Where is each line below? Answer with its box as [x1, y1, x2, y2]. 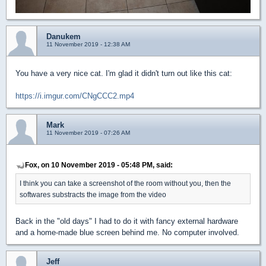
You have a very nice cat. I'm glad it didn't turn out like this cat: [15, 69, 232, 78]
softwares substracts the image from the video [20, 191, 166, 199]
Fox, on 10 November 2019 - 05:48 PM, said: [25, 161, 173, 169]
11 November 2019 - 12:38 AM [46, 41, 130, 48]
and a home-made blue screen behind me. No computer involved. [15, 228, 239, 237]
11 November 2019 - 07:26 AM [46, 129, 130, 137]
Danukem [46, 32, 81, 42]
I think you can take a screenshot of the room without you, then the [20, 179, 231, 188]
